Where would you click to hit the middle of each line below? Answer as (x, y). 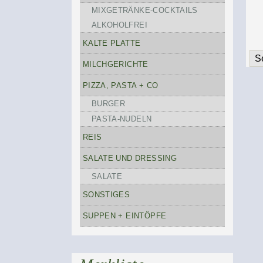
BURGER (108, 104)
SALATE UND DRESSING (130, 158)
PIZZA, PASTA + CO (120, 85)
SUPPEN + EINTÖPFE (124, 216)
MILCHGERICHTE (115, 64)
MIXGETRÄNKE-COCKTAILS (144, 10)
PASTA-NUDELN (122, 119)
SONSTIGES (106, 195)
